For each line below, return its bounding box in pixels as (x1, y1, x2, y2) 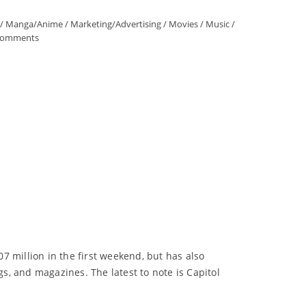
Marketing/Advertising (70, 18, 161, 30)
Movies (169, 18, 198, 30)
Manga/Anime (5, 18, 63, 30)
